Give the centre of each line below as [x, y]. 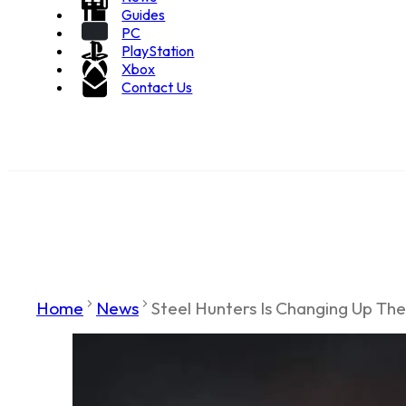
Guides [144, 14]
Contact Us [157, 87]
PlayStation [158, 50]
